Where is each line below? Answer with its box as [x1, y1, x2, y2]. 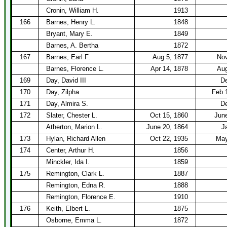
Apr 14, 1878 [150, 65, 188, 72]
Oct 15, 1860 [150, 111, 188, 119]
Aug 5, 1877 [153, 53, 188, 61]
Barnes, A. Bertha [46, 42, 98, 49]
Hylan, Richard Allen [46, 135, 105, 142]
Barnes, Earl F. [46, 53, 90, 61]
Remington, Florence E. [46, 193, 116, 201]
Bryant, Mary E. [46, 30, 93, 37]
